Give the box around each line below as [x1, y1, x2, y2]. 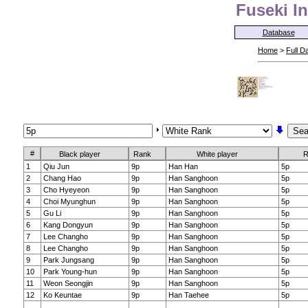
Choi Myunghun [43, 197, 96, 206]
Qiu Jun [43, 162, 69, 170]
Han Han [168, 162, 198, 170]
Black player [59, 150, 100, 158]
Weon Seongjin [43, 279, 93, 287]
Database [262, 28, 295, 36]
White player [197, 150, 238, 158]
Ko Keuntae [43, 291, 82, 299]
